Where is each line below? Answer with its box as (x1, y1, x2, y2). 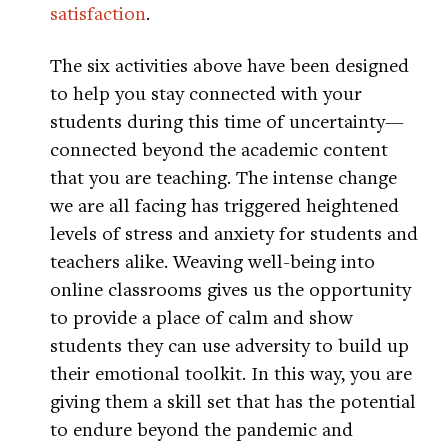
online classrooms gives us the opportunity (50, 276, 411, 302)
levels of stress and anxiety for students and (50, 220, 418, 246)
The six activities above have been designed (50, 52, 409, 78)
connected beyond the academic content (50, 136, 388, 162)
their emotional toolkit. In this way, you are (50, 360, 412, 386)
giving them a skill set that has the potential (50, 388, 416, 414)
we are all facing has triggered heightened (50, 192, 399, 218)
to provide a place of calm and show (50, 304, 353, 330)
